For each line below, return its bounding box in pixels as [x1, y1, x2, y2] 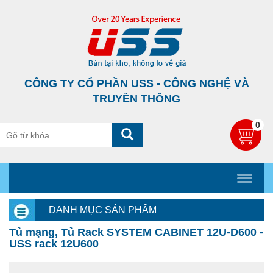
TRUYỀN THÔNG [93, 93, 180, 105]
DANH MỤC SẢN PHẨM [49, 205, 157, 215]
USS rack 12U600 [9, 238, 99, 250]
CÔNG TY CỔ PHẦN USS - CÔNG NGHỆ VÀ [24, 77, 249, 90]
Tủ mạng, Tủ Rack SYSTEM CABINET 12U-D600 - [9, 226, 263, 238]
